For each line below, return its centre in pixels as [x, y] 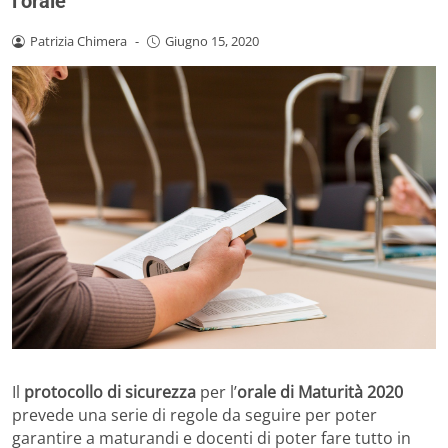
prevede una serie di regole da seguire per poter [194, 414]
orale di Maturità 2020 [320, 391]
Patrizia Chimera [78, 41]
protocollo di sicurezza [110, 391]
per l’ [216, 391]
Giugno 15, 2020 [211, 41]
